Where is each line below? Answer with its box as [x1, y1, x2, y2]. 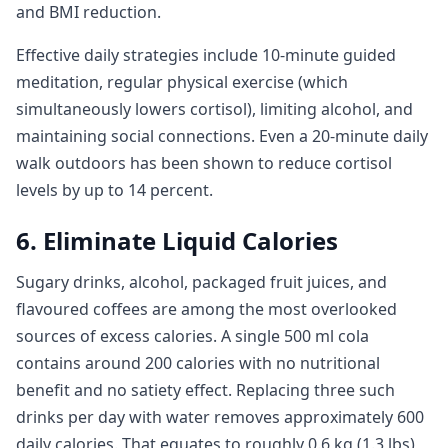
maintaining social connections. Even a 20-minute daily [16, 125, 428, 147]
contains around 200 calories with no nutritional [16, 352, 380, 374]
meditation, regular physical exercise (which [16, 71, 348, 93]
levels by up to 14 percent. [16, 179, 213, 201]
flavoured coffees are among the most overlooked [16, 298, 397, 320]
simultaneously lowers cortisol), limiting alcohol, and [16, 98, 413, 120]
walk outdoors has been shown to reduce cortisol [16, 152, 392, 174]
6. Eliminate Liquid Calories [16, 224, 338, 257]
